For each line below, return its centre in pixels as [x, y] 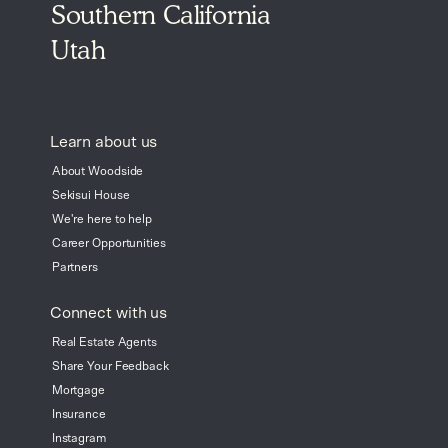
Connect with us [108, 312]
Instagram [78, 437]
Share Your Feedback [110, 365]
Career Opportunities [108, 242]
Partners [74, 266]
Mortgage [78, 389]
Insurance [78, 413]
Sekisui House [90, 194]
